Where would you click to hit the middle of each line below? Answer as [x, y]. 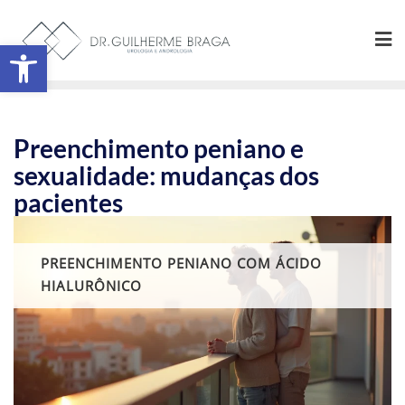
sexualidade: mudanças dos [166, 175]
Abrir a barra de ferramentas [91, 53]
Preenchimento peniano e [159, 148]
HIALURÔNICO [91, 285]
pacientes [68, 202]
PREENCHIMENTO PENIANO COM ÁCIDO [181, 263]
